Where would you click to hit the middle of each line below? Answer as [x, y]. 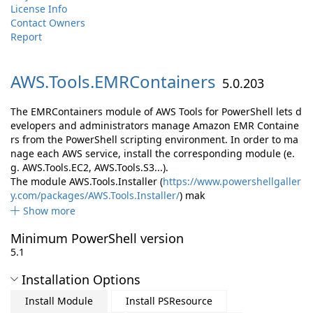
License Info [39, 9]
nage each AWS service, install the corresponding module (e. [153, 153]
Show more [49, 211]
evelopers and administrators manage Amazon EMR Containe [155, 125]
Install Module [59, 301]
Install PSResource [169, 301]
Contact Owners [48, 23]
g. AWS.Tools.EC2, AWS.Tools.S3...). [89, 167]
